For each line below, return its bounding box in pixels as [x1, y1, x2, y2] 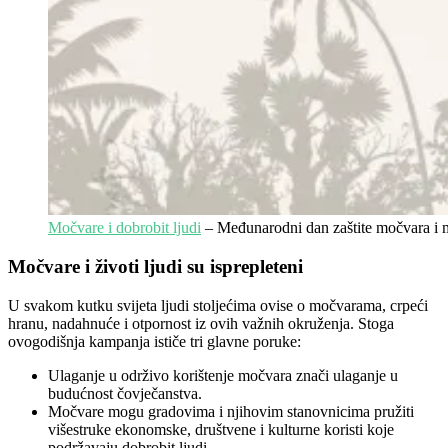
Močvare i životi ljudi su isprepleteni [8, 255, 303, 277]
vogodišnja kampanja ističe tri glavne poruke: [16, 332, 301, 350]
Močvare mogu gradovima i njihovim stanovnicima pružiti [48, 402, 414, 420]
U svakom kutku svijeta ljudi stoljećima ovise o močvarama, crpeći [8, 296, 428, 314]
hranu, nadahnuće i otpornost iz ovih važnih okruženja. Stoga [8, 314, 394, 332]
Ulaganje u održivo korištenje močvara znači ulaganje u [48, 366, 398, 384]
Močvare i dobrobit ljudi [48, 219, 201, 237]
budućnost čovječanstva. [48, 384, 202, 402]
